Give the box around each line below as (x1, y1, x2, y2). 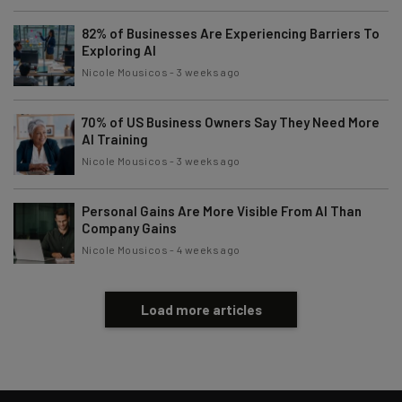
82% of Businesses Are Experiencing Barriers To (82, 24, 380, 41)
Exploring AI (82, 41, 156, 58)
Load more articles (140, 301, 262, 318)
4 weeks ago (177, 242, 240, 256)
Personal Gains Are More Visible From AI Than (82, 202, 362, 219)
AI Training (82, 130, 148, 147)
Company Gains (82, 219, 177, 236)
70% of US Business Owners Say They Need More (82, 113, 380, 130)
